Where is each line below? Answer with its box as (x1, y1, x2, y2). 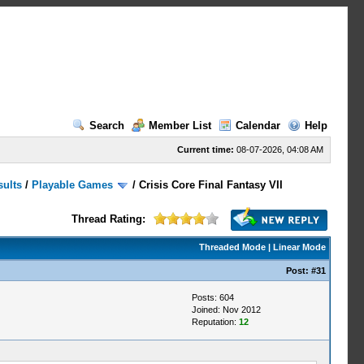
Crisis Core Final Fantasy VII (139, 179, 284, 191)
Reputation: (191, 317, 239, 327)
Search (89, 119, 124, 132)
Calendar (235, 119, 280, 132)
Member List (148, 119, 211, 132)
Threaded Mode (198, 242, 266, 252)
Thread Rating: (71, 213, 145, 225)
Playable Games (32, 179, 114, 191)
